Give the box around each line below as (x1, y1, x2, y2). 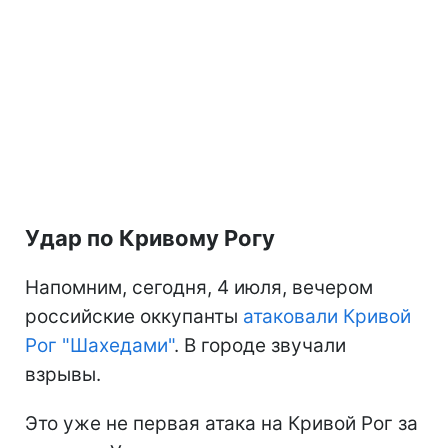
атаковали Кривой (243, 304, 411, 328)
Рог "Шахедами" (25, 333, 174, 357)
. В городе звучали (174, 333, 346, 357)
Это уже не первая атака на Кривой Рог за (25, 411, 418, 435)
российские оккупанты (25, 304, 243, 328)
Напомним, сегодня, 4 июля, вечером (25, 275, 373, 299)
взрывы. (25, 362, 101, 386)
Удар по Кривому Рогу (25, 224, 275, 251)
